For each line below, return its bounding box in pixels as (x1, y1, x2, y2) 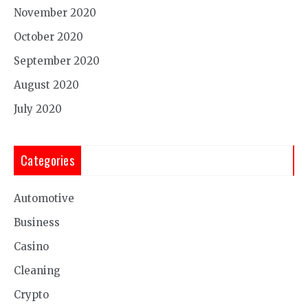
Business (14, 215, 60, 229)
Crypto (14, 287, 49, 301)
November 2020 (14, 5, 96, 19)
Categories (21, 151, 74, 169)
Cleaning (14, 263, 60, 277)
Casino (14, 239, 49, 253)
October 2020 (14, 30, 83, 43)
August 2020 (14, 78, 79, 91)
